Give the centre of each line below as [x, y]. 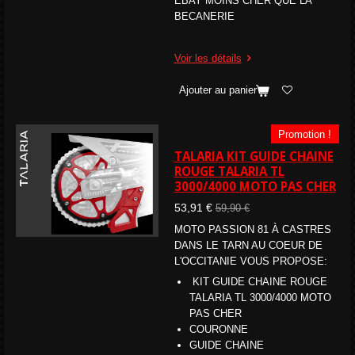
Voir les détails [208, 58]
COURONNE [219, 330]
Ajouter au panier [218, 90]
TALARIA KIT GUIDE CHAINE [254, 156]
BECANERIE [204, 16]
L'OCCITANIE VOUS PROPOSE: [250, 261]
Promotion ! [305, 134]
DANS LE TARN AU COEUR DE [248, 245]
